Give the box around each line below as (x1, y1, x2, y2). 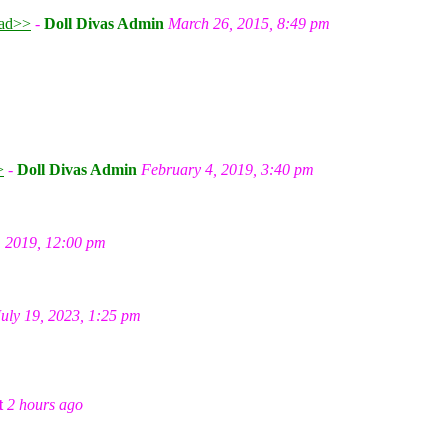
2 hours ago (7, 396, 83, 413)
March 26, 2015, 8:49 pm (168, 15, 330, 32)
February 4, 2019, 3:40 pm (141, 161, 314, 178)
